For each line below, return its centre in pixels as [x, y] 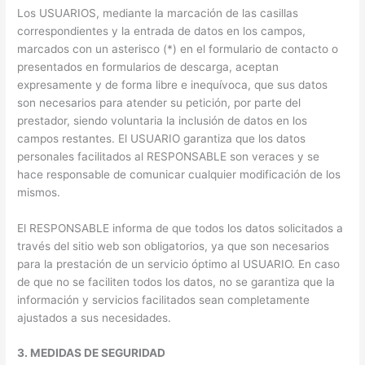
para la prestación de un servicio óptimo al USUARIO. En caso [179, 264]
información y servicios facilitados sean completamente [164, 299]
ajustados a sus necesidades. [95, 317]
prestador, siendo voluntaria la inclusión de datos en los [163, 120]
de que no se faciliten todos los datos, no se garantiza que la [176, 281]
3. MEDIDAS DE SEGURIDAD [92, 353]
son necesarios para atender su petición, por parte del [159, 102]
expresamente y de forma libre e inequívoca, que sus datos [173, 84]
